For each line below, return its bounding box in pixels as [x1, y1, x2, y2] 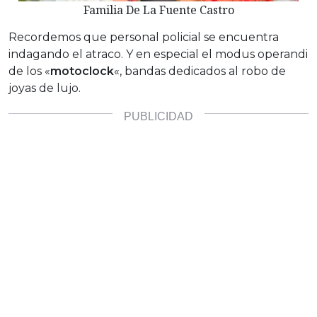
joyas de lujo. [8, 81, 81, 96]
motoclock [50, 64, 114, 79]
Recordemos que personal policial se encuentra [8, 30, 279, 45]
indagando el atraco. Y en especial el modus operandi [8, 47, 308, 62]
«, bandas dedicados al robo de [114, 64, 286, 79]
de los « [8, 64, 50, 79]
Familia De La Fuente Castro [83, 2, 234, 18]
